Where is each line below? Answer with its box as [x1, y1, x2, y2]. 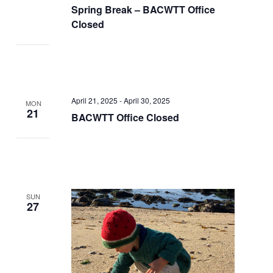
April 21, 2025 [71, 95, 118, 106]
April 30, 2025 [123, 95, 170, 106]
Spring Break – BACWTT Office [71, 2, 215, 17]
